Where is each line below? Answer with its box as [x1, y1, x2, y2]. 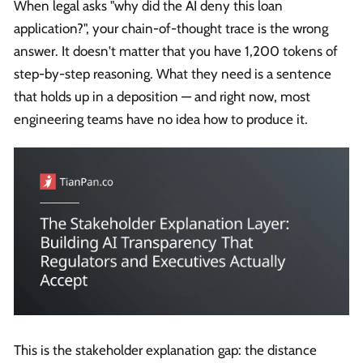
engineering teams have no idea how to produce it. [14, 110, 308, 127]
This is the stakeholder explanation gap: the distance [14, 342, 317, 359]
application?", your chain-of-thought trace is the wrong [14, 19, 328, 36]
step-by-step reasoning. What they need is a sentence [14, 65, 331, 82]
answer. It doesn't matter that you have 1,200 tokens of [14, 42, 338, 59]
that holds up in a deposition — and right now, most [14, 88, 310, 105]
